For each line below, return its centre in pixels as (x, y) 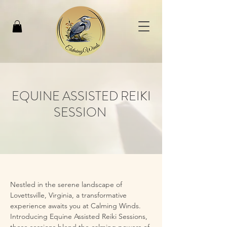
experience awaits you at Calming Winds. (75, 205)
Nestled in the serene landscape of (66, 184)
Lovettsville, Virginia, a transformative (68, 195)
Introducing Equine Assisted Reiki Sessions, (79, 216)
